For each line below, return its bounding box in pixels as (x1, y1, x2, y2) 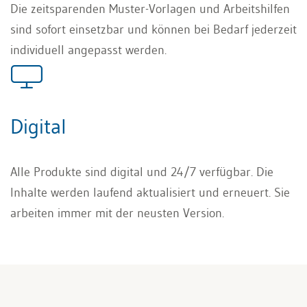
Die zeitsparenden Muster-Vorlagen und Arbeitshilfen (10, 1, 290, 17)
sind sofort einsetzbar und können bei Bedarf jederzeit (10, 22, 297, 38)
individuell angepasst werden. (10, 42, 167, 58)
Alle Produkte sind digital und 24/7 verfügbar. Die (10, 164, 273, 180)
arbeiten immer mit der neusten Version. (10, 206, 224, 221)
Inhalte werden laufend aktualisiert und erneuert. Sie (10, 185, 290, 201)
